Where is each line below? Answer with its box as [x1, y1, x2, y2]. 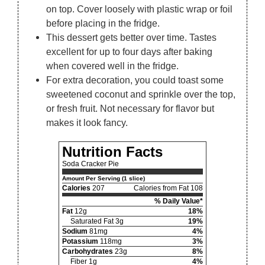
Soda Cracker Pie [62, 159, 119, 168]
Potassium [62, 237, 98, 245]
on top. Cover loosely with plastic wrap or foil [46, 3, 233, 14]
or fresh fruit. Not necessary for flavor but [46, 102, 215, 114]
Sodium [62, 227, 88, 235]
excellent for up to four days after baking [46, 46, 213, 57]
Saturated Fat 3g [70, 216, 124, 225]
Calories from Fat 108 [134, 183, 203, 192]
